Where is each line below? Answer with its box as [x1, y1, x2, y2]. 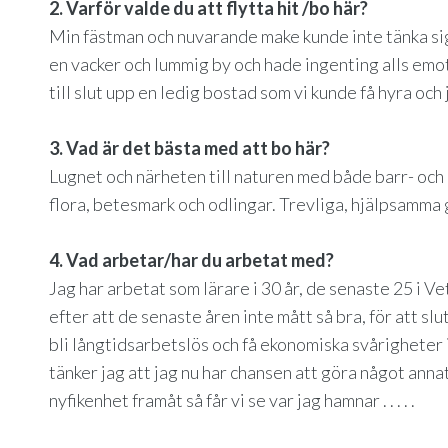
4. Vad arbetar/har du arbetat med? [49, 249, 334, 271]
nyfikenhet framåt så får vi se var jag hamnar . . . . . [49, 389, 415, 411]
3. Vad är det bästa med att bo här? [49, 137, 330, 159]
